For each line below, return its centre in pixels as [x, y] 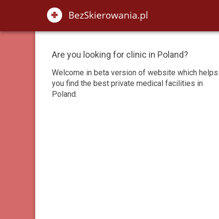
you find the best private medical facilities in [127, 83]
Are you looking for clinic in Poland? [120, 55]
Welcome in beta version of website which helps [135, 73]
